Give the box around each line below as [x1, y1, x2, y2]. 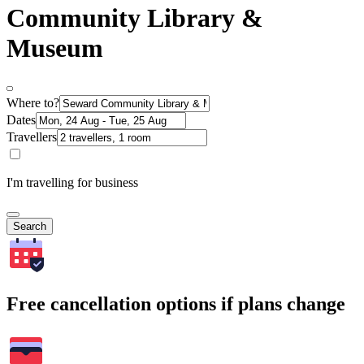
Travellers [6, 130, 57, 145]
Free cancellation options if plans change [6, 293, 345, 315]
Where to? [6, 96, 59, 110]
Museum [6, 32, 103, 63]
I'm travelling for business [6, 175, 138, 190]
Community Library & [6, 2, 263, 32]
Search [13, 220, 46, 233]
